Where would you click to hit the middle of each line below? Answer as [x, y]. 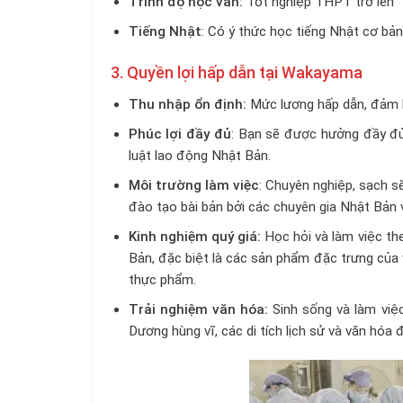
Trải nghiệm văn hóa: [198, 309]
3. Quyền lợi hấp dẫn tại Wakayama [237, 72]
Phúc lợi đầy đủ [179, 134]
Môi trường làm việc [193, 185]
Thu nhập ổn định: [187, 104]
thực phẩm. [162, 279]
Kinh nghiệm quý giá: [195, 236]
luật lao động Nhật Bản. [199, 155]
